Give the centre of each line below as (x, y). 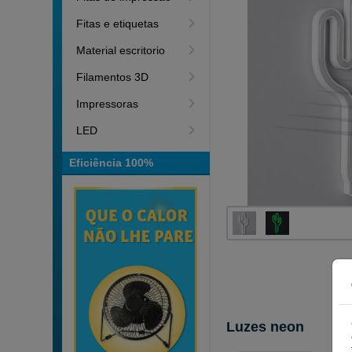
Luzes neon (266, 327)
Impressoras (108, 104)
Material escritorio (121, 50)
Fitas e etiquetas (118, 24)
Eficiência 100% (112, 163)
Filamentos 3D (113, 77)
